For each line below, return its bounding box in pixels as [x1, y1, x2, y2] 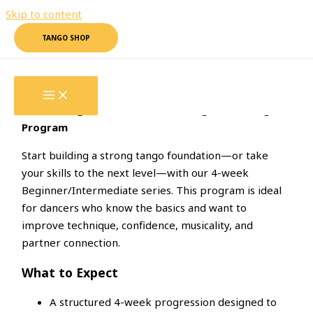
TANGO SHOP [42, 33, 90, 43]
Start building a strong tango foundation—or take [22, 148, 269, 163]
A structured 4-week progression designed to [50, 295, 277, 310]
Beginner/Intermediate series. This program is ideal [22, 183, 282, 198]
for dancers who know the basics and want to [22, 201, 247, 215]
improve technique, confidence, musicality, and [22, 218, 254, 233]
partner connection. [22, 235, 121, 250]
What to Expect [22, 263, 119, 281]
